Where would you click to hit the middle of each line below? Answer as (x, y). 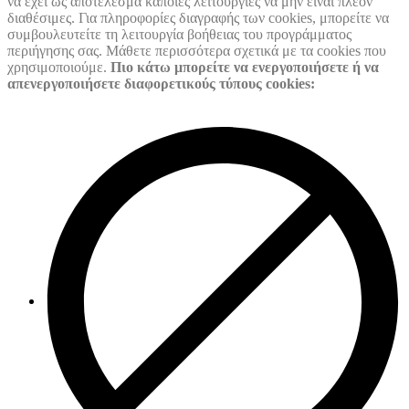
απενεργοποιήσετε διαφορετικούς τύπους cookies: (161, 84)
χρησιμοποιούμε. (59, 68)
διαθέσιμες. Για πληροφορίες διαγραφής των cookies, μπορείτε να (198, 18)
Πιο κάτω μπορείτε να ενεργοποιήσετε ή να (245, 68)
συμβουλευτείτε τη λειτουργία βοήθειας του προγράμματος (179, 35)
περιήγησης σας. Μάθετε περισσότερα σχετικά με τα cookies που (197, 51)
